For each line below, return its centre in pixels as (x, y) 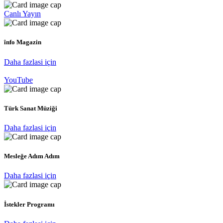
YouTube (18, 80)
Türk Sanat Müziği (31, 108)
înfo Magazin (23, 42)
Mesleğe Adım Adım (32, 156)
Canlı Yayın (22, 14)
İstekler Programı (29, 204)
